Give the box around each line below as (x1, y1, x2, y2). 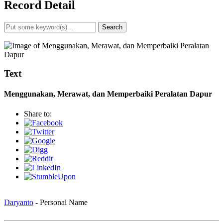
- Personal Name (33, 198, 88, 207)
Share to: (24, 109, 52, 118)
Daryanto (4, 198, 33, 207)
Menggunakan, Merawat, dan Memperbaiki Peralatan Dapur (4, 90, 212, 99)
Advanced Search (4, 32, 60, 41)
